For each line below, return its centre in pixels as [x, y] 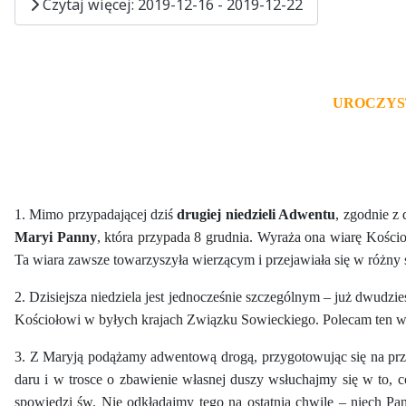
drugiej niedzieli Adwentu [256, 214]
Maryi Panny [56, 237]
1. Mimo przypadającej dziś [96, 214]
